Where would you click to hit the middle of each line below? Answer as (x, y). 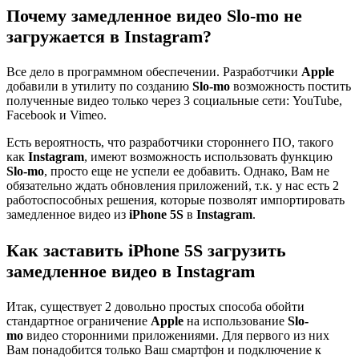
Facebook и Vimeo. (56, 115)
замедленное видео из (68, 215)
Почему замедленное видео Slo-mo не (154, 15)
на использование (236, 321)
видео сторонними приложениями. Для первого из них (176, 336)
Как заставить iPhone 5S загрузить (146, 250)
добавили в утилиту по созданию (99, 87)
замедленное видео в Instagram (131, 271)
